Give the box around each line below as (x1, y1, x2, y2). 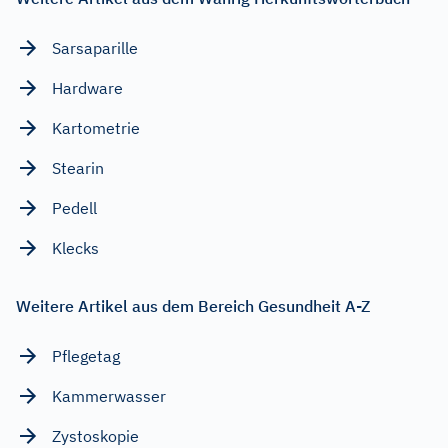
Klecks (52, 237, 99, 258)
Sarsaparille (52, 37, 138, 58)
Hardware (52, 77, 123, 98)
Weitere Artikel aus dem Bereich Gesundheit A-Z (16, 295, 370, 316)
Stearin (52, 157, 104, 178)
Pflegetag (52, 345, 120, 366)
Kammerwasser (52, 385, 166, 406)
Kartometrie (52, 117, 140, 138)
